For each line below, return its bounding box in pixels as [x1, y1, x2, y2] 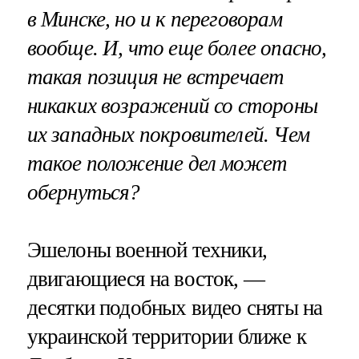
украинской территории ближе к [26, 324, 306, 349]
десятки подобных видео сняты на [26, 295, 323, 320]
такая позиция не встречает [26, 65, 284, 90]
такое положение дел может [26, 151, 288, 176]
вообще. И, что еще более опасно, [26, 36, 327, 61]
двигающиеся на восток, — [26, 266, 265, 291]
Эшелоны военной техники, [26, 237, 268, 262]
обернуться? [26, 180, 140, 205]
